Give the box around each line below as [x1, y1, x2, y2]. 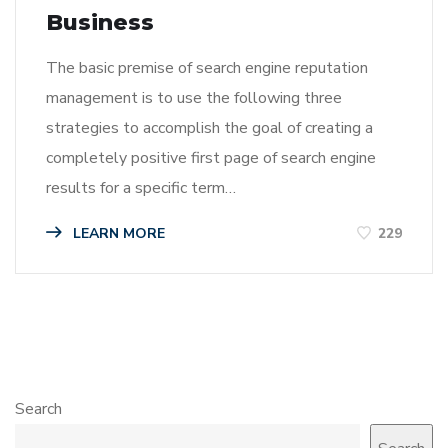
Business [46, 8, 154, 36]
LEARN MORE [69, 223, 165, 243]
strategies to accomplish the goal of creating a [46, 116, 373, 139]
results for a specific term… [46, 176, 236, 199]
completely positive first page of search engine [46, 146, 376, 169]
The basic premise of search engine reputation [46, 56, 368, 79]
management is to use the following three [46, 86, 342, 109]
